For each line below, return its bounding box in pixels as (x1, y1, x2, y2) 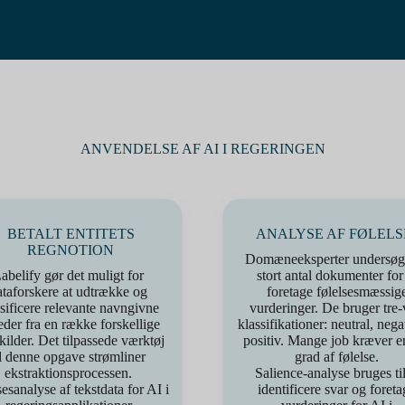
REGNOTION (27, 242, 114, 258)
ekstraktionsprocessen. (5, 365, 132, 381)
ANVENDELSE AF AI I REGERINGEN (80, 141, 325, 156)
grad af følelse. (295, 349, 379, 364)
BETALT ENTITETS (6, 226, 135, 241)
